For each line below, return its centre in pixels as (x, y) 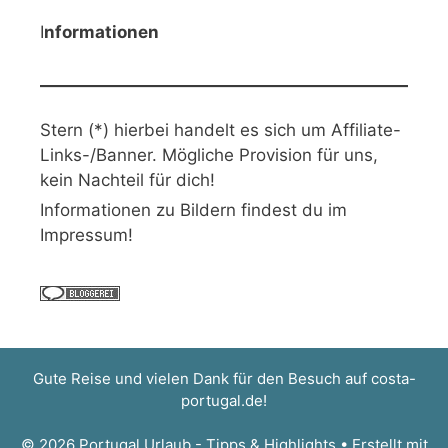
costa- (393, 378)
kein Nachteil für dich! (127, 179)
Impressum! (86, 234)
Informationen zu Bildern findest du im (193, 209)
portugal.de (222, 400)
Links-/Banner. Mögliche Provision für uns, (209, 154)
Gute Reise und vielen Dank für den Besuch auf (201, 378)
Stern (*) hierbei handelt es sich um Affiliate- (220, 129)
